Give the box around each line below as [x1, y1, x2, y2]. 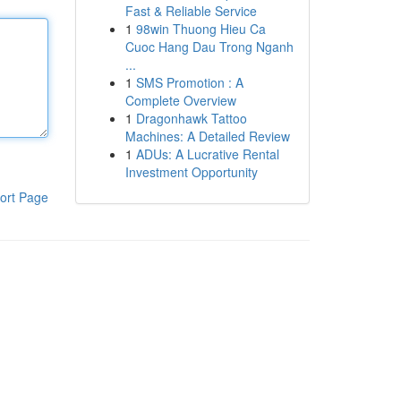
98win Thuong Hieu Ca [135, 20, 266, 38]
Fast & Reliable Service [124, 2, 257, 20]
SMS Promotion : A [135, 73, 243, 91]
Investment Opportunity [124, 163, 258, 181]
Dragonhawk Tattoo [135, 109, 247, 127]
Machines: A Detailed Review [124, 127, 290, 145]
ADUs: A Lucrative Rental [135, 145, 279, 163]
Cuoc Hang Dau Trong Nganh [124, 38, 294, 55]
